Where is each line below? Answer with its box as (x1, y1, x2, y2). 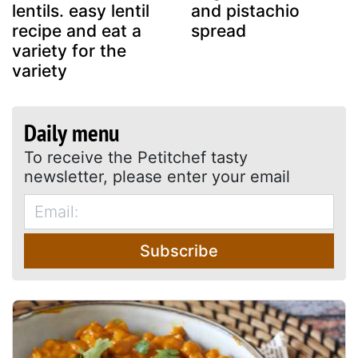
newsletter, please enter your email (24, 166, 290, 186)
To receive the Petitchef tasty (24, 147, 248, 167)
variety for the (12, 40, 126, 61)
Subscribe (140, 241, 218, 261)
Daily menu (24, 116, 119, 148)
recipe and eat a (12, 20, 141, 41)
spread (191, 20, 246, 41)
